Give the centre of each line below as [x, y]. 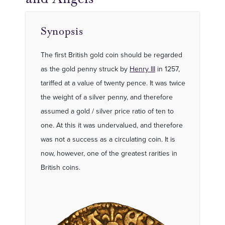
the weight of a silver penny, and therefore [107, 97]
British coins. [61, 167]
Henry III [142, 69]
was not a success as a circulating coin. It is [108, 139]
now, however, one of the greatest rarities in [109, 153]
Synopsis [62, 31]
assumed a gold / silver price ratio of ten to [107, 111]
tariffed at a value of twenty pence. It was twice [113, 83]
